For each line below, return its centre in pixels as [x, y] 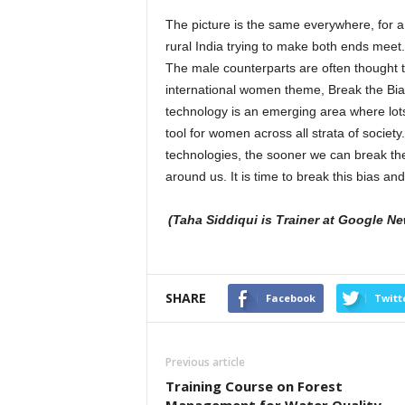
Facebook [290, 298]
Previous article [205, 362]
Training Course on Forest [254, 386]
